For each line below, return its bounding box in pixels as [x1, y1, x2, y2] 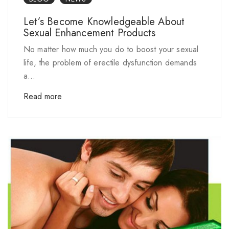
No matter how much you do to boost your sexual [24, 43, 199, 56]
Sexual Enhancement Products [24, 26, 156, 41]
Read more [24, 90, 62, 103]
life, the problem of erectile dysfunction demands [24, 57, 197, 69]
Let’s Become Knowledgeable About [24, 14, 185, 30]
